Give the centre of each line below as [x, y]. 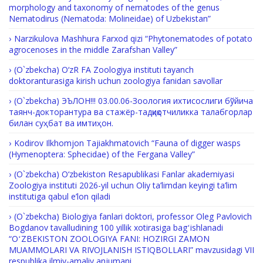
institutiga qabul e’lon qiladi [60, 196]
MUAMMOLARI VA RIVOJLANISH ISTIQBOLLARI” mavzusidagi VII [131, 250]
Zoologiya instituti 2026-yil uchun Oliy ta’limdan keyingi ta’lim [123, 185]
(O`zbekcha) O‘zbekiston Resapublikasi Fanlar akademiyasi [124, 174]
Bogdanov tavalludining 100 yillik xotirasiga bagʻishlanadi [116, 227]
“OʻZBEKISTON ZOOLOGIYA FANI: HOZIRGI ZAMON [109, 239]
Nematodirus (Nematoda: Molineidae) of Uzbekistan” [110, 18]
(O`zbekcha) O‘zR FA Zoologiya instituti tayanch [104, 70]
